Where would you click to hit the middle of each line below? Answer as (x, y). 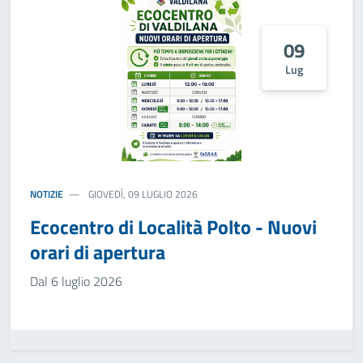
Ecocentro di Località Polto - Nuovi (173, 227)
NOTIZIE (47, 194)
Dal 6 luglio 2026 (76, 281)
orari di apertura (98, 252)
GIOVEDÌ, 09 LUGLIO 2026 (142, 194)
